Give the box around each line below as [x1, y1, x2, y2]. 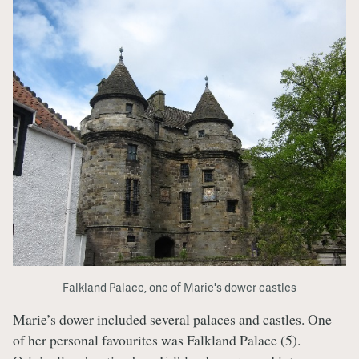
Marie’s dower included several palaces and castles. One [13, 309, 332, 329]
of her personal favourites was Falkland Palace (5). [13, 329, 301, 349]
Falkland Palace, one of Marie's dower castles [63, 279, 296, 296]
